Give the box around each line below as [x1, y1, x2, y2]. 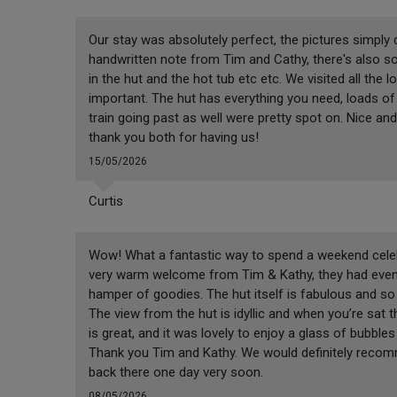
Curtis [88, 193, 123, 210]
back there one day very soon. [88, 364, 263, 381]
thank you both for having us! [88, 129, 259, 146]
